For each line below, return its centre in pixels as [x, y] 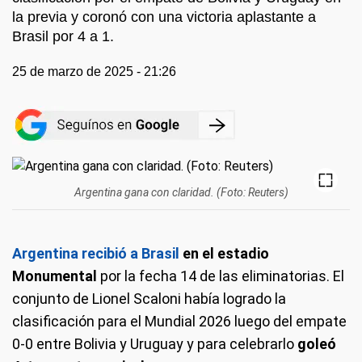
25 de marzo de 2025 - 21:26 [94, 72]
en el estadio [224, 253]
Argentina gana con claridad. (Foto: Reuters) [181, 192]
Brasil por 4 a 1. [63, 36]
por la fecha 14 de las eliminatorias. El [222, 276]
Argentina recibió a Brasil [96, 253]
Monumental [56, 276]
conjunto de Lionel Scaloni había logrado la [149, 298]
